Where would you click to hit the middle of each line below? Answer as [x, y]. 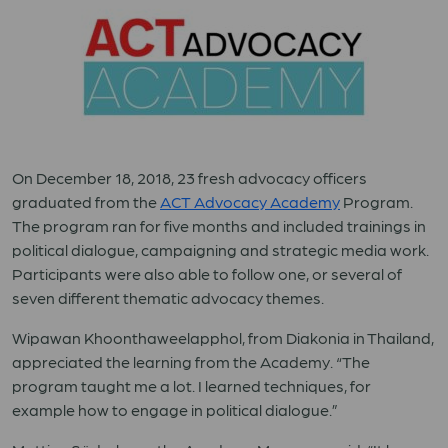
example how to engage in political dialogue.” [175, 409]
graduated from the [86, 201]
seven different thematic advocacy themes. [168, 297]
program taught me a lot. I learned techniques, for [191, 385]
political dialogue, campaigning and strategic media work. [220, 249]
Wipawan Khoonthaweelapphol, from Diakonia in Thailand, [223, 337]
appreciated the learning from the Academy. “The [191, 361]
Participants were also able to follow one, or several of [207, 273]
